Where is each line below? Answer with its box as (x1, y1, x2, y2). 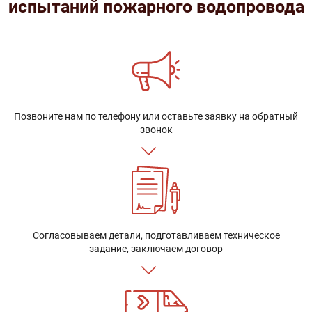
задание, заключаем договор (89, 243, 223, 255)
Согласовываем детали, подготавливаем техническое (32, 230, 280, 242)
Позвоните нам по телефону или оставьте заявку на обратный (14, 111, 298, 123)
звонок (139, 124, 173, 136)
